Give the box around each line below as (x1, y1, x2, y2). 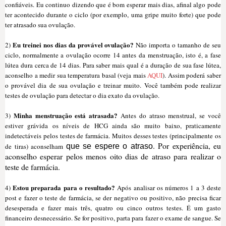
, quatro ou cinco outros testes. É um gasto (90, 203, 221, 213)
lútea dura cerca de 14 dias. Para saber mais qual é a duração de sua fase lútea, (5, 61, 221, 70)
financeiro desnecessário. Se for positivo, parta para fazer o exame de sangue (5, 213, 211, 223)
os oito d (99, 151, 130, 162)
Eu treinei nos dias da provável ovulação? (12, 40, 134, 50)
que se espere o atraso (66, 142, 153, 151)
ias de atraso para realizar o (129, 151, 221, 162)
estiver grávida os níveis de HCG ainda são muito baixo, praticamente (5, 121, 221, 131)
